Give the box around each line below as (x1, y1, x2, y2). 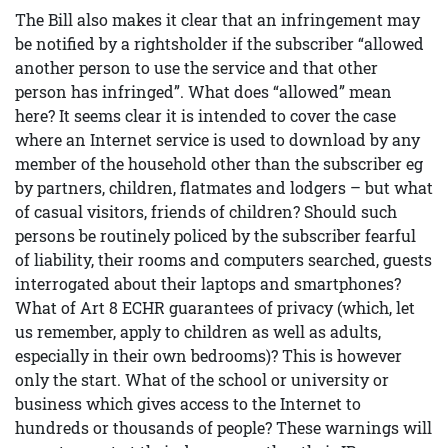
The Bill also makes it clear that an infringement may (15, 9, 420, 30)
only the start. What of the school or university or (15, 369, 389, 390)
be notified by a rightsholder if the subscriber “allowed (15, 33, 424, 54)
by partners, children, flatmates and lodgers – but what (15, 177, 433, 198)
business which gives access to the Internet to (15, 393, 361, 414)
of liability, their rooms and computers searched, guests (15, 249, 432, 270)
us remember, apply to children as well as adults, (15, 321, 381, 342)
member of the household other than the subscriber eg (15, 153, 423, 174)
